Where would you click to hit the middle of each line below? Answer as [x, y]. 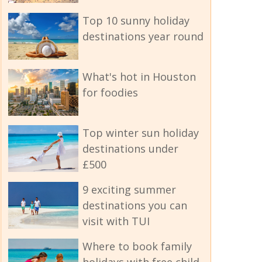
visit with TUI [116, 221]
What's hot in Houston [139, 76]
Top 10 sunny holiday [136, 20]
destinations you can [135, 205]
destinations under [130, 148]
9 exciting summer [129, 189]
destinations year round [143, 36]
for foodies [110, 92]
